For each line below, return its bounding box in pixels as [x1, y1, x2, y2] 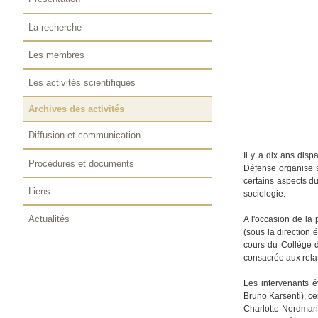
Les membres [28, 49, 85, 60]
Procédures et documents [28, 158, 135, 169]
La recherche [28, 21, 82, 33]
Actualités [28, 213, 70, 224]
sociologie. [243, 189, 286, 199]
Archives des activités [28, 104, 125, 115]
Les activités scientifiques [28, 77, 136, 88]
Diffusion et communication [28, 130, 141, 141]
